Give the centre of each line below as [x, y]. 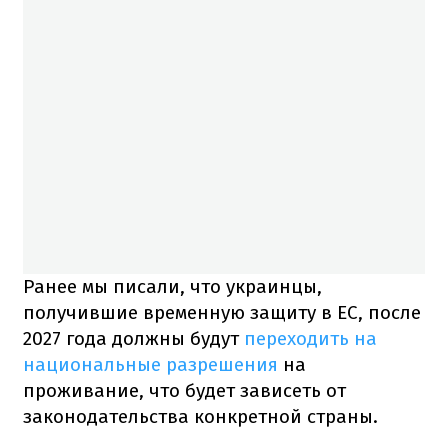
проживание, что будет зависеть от [184, 390]
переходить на [310, 338]
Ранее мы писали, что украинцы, [172, 286]
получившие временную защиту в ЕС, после [222, 312]
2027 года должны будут [133, 338]
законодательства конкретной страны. [200, 416]
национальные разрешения [153, 364]
